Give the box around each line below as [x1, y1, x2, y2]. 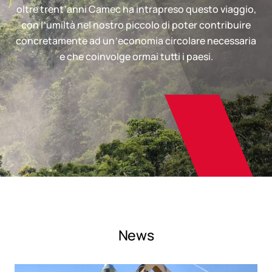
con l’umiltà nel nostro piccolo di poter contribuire [21, 18, 251, 32]
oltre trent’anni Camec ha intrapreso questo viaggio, [16, 2, 256, 16]
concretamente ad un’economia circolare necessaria [16, 33, 256, 47]
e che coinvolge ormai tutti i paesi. [59, 49, 213, 63]
